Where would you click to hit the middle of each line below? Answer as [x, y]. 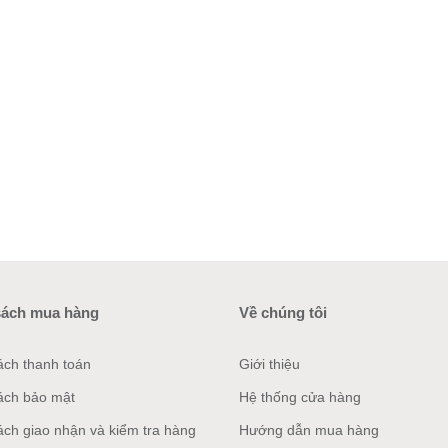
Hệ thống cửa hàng [300, 397]
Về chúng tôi [283, 313]
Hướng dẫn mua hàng [309, 430]
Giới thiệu [269, 364]
